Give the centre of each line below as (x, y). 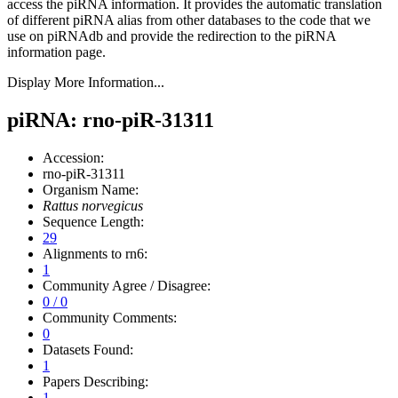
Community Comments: (110, 317)
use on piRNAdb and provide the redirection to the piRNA (171, 36)
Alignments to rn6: (95, 253)
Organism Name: (91, 189)
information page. (56, 52)
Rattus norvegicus (93, 205)
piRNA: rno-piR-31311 (111, 119)
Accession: (73, 157)
